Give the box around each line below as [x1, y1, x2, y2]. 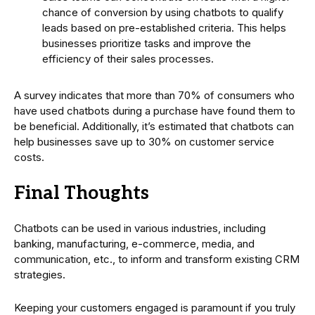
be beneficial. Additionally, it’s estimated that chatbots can [14, 119, 294, 133]
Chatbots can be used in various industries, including [14, 221, 266, 235]
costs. [14, 150, 44, 164]
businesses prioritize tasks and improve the [42, 36, 251, 50]
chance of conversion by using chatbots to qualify [42, 5, 283, 19]
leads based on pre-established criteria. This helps [42, 20, 286, 34]
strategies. [14, 267, 65, 281]
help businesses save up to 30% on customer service [14, 134, 274, 148]
